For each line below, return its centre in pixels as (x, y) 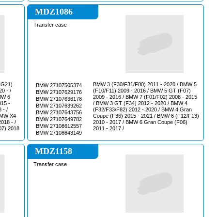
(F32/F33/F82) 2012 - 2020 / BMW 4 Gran (136, 109)
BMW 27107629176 (59, 92)
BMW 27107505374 (59, 85)
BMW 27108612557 (59, 126)
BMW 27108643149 (59, 133)
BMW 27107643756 (59, 112)
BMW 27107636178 (59, 99)
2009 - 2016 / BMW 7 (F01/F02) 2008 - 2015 (145, 97)
